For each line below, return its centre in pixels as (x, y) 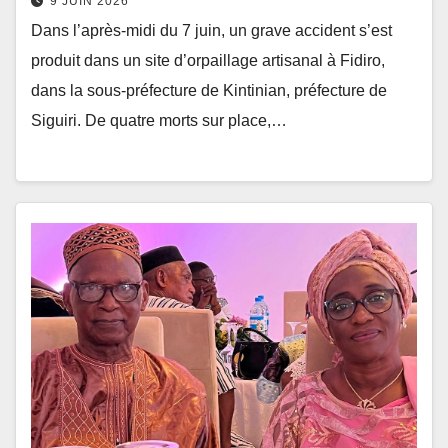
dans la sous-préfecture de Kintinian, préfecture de (209, 90)
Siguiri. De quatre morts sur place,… (159, 120)
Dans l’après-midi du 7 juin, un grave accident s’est (211, 30)
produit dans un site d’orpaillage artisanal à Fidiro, (208, 60)
